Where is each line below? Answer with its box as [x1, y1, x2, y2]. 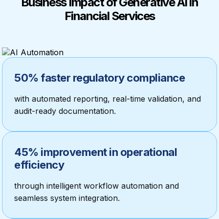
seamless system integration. [14, 193, 120, 203]
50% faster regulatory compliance [14, 71, 185, 84]
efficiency [14, 158, 64, 171]
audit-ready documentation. [14, 106, 116, 116]
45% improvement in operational [14, 146, 177, 158]
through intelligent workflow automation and [14, 181, 179, 191]
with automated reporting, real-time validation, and [14, 94, 201, 104]
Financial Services [64, 9, 155, 23]
